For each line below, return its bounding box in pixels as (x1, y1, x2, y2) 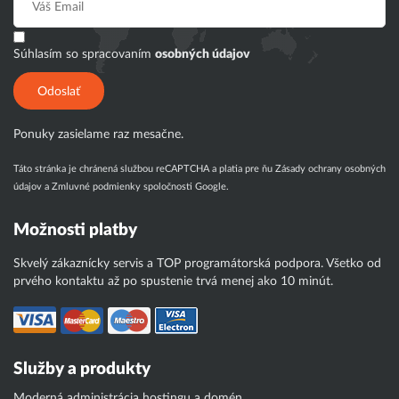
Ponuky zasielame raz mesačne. (13, 128, 183, 141)
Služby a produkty (13, 361, 151, 378)
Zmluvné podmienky (52, 182, 141, 191)
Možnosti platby (13, 222, 137, 239)
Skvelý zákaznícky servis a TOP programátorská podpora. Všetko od (13, 257, 381, 270)
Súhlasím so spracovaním (13, 48, 155, 61)
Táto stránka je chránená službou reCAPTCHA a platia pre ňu (13, 164, 275, 174)
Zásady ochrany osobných (275, 164, 386, 174)
